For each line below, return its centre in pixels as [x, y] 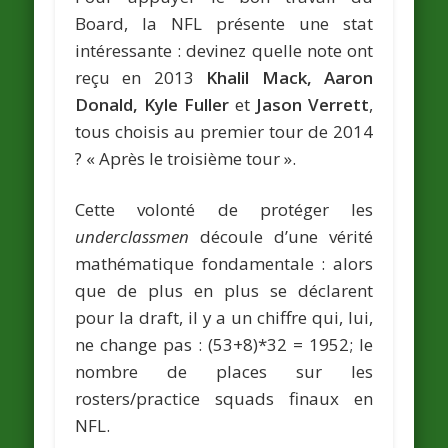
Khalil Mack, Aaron [289, 77]
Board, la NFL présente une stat [224, 23]
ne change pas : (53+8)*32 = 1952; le [224, 344]
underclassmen [132, 236]
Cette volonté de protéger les [224, 209]
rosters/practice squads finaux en [224, 398]
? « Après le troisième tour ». [186, 158]
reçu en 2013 [141, 77]
